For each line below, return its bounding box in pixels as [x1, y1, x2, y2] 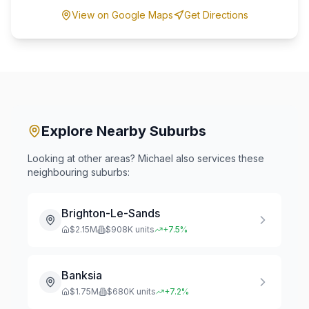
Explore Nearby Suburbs [41, 123, 206, 139]
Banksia [61, 268, 102, 282]
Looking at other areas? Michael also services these [28, 152, 264, 164]
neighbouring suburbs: [28, 166, 130, 178]
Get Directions [184, 9, 248, 21]
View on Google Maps [72, 9, 173, 21]
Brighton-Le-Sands [61, 206, 160, 220]
